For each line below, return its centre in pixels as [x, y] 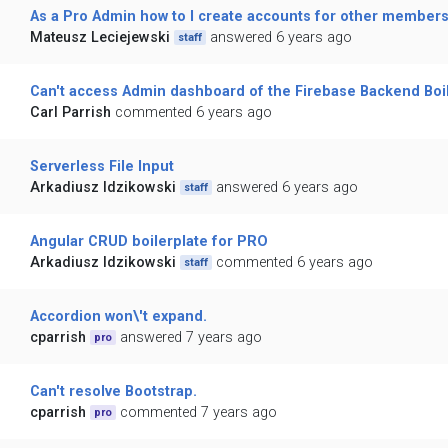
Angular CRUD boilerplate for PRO [148, 242]
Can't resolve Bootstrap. [113, 392]
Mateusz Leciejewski [99, 38]
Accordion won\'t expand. [118, 317]
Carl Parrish [70, 113]
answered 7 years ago [191, 338]
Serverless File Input [101, 167]
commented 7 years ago [199, 413]
